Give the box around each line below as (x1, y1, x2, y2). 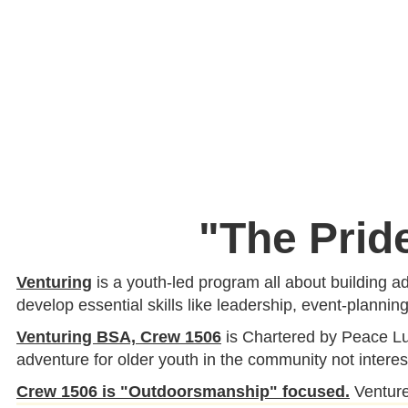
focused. (278, 382, 350, 402)
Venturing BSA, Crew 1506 (16, 328, 221, 347)
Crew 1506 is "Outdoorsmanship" (16, 382, 278, 402)
